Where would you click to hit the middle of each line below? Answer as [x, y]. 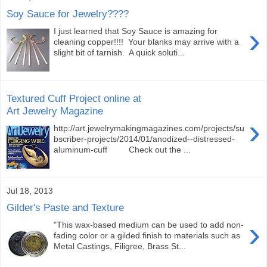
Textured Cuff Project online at [74, 98]
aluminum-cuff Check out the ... [122, 149]
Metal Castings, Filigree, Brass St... [120, 246]
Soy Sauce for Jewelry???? [68, 13]
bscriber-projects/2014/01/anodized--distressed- [145, 139]
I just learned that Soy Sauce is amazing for [136, 31]
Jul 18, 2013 [30, 190]
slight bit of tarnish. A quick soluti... [119, 52]
